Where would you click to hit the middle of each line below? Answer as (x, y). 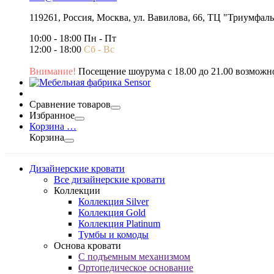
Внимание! (53, 71)
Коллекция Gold (112, 213)
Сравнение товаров (70, 104)
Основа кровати (87, 246)
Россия (77, 17)
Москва (113, 17)
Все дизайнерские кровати (109, 180)
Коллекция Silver (113, 202)
